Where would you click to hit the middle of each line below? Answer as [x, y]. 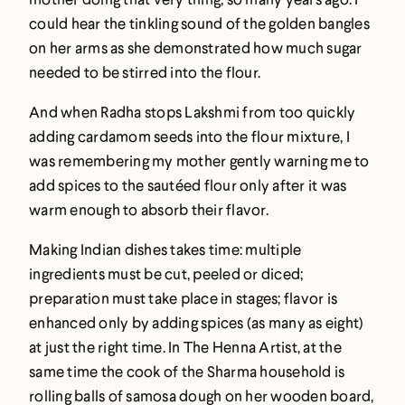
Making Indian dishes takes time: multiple [165, 250]
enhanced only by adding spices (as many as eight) [197, 323]
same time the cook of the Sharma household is [187, 372]
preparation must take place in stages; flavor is [183, 298]
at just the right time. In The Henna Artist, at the [185, 347]
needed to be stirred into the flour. [145, 72]
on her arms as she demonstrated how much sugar [196, 48]
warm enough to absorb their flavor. [149, 210]
